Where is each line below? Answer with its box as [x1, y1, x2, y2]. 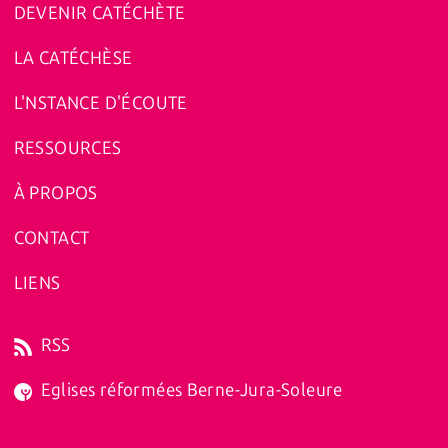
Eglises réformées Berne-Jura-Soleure [40, 379, 343, 402]
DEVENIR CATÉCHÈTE [13, 2, 186, 25]
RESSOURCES [13, 137, 122, 160]
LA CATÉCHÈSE [13, 47, 133, 70]
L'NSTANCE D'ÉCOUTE [13, 92, 188, 115]
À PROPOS [13, 182, 98, 205]
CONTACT [13, 227, 90, 250]
